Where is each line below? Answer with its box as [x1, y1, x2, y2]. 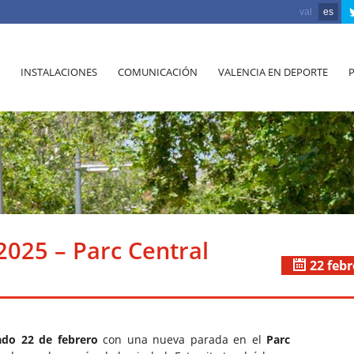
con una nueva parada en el [97, 332, 267, 348]
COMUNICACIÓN [118, 65, 198, 79]
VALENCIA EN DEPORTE [218, 65, 328, 79]
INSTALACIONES [21, 65, 97, 79]
